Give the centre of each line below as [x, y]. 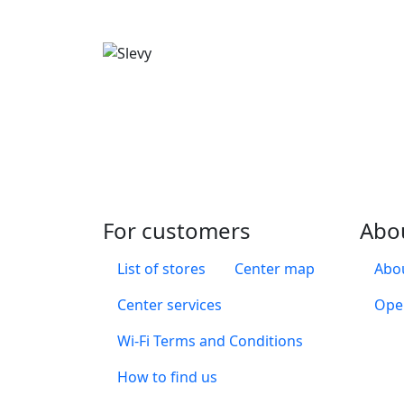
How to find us [167, 376]
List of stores [161, 268]
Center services [170, 304]
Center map [275, 268]
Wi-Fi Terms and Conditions [210, 340]
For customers [177, 230]
